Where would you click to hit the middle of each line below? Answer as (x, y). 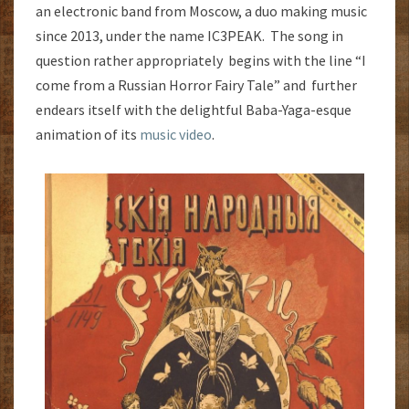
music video (176, 134)
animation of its (88, 134)
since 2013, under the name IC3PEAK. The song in (189, 35)
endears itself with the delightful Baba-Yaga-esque (194, 109)
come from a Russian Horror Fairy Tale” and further (196, 84)
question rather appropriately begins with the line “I (201, 60)
